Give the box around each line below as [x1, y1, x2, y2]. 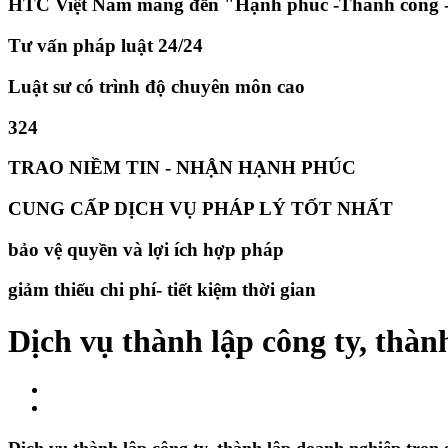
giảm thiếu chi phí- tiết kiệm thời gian [8, 279, 316, 301]
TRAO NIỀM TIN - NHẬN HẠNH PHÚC [8, 157, 356, 179]
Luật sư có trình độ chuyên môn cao [8, 75, 305, 97]
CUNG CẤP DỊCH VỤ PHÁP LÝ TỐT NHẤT [8, 198, 393, 220]
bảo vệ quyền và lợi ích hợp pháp [8, 238, 284, 260]
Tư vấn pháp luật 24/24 [8, 35, 203, 57]
